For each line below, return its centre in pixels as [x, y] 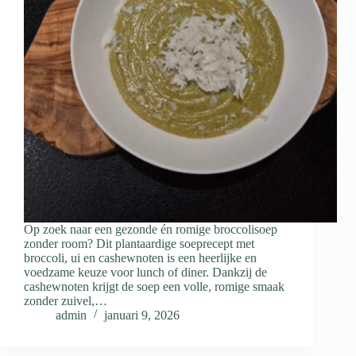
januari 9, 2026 [142, 315]
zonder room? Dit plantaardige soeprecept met [139, 244]
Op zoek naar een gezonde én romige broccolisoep [151, 230]
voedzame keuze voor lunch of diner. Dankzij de [145, 273]
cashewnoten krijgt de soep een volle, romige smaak [154, 287]
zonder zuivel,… [66, 301]
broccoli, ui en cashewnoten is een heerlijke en [140, 258]
